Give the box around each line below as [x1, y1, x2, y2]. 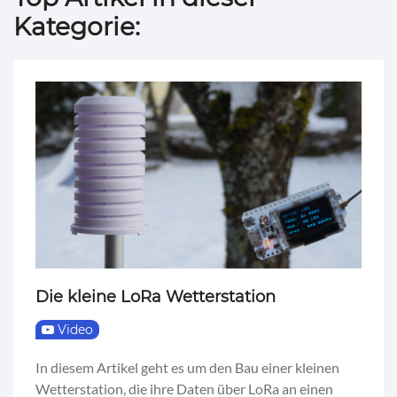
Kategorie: [13, 11, 140, 42]
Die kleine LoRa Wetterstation [35, 286, 276, 307]
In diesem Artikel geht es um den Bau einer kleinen [35, 358, 339, 376]
